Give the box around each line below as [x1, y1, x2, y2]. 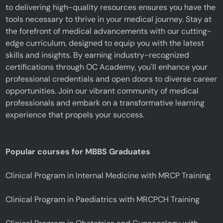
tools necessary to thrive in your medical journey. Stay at [5, 13, 212, 24]
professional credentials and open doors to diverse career [5, 73, 218, 84]
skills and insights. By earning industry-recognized [5, 49, 190, 60]
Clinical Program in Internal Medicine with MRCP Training [5, 170, 211, 181]
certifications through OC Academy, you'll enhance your [5, 61, 208, 72]
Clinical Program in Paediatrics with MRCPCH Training [5, 194, 200, 205]
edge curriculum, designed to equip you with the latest [5, 37, 205, 48]
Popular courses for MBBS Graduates [5, 146, 151, 157]
